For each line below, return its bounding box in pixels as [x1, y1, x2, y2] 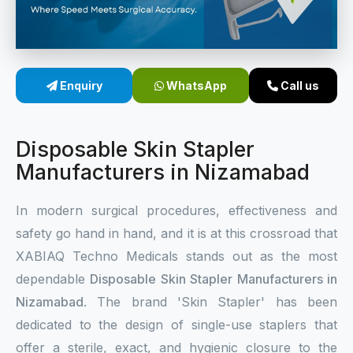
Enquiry [57, 79, 102, 92]
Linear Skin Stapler [47, 93, 144, 106]
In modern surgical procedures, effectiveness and [16, 203, 337, 218]
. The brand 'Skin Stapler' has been [84, 294, 337, 310]
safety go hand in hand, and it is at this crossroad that [16, 225, 337, 241]
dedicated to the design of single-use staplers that [16, 317, 337, 333]
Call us [278, 79, 320, 92]
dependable [16, 271, 91, 287]
